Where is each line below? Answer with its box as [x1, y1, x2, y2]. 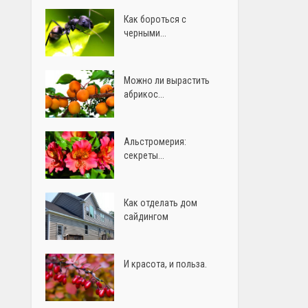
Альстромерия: [124, 135, 187, 147]
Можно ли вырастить [124, 74, 210, 86]
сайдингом [124, 210, 169, 222]
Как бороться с [124, 14, 187, 25]
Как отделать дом [124, 197, 198, 208]
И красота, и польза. [124, 258, 208, 269]
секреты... [124, 149, 165, 161]
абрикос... [124, 88, 165, 100]
